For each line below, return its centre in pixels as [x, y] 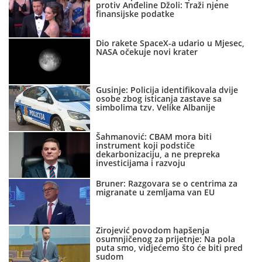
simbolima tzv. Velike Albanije [156, 108]
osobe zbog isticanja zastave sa [159, 99]
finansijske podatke [135, 14]
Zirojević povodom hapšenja [153, 230]
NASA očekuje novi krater [147, 52]
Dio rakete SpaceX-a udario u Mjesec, [170, 43]
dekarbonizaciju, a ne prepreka [158, 154]
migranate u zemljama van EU [156, 192]
